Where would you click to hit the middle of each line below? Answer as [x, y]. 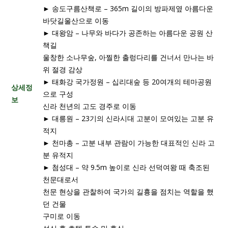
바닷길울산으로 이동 [76, 20]
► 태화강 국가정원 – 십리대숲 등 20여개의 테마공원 [127, 81]
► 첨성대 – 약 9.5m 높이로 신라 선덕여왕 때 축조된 [126, 167]
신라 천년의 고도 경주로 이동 [90, 106]
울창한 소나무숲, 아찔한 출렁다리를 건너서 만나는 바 [128, 57]
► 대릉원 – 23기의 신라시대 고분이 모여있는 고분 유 [128, 118]
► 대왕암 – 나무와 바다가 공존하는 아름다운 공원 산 [128, 33]
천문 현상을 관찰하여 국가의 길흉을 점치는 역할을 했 [128, 191]
